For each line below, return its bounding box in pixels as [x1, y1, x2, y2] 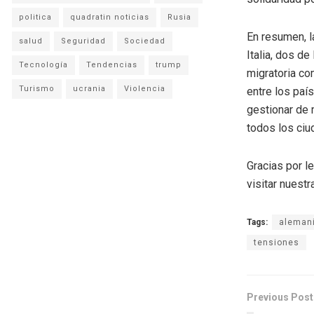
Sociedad [124, 36, 165, 46]
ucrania [73, 83, 106, 93]
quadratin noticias [70, 12, 149, 22]
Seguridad [61, 36, 106, 46]
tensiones [254, 237, 299, 247]
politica [19, 12, 52, 22]
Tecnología [19, 60, 68, 69]
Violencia [124, 83, 165, 93]
